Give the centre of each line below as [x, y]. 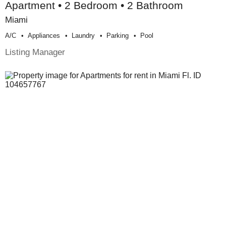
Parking [118, 36]
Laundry [83, 36]
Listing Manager [35, 52]
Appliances [44, 36]
